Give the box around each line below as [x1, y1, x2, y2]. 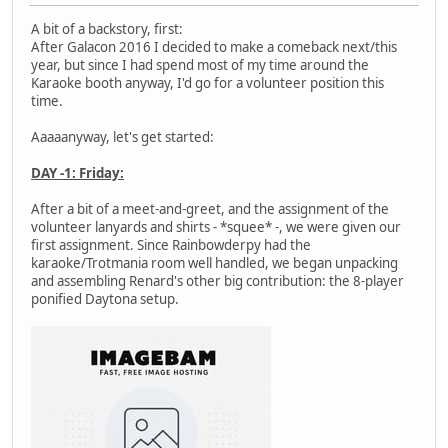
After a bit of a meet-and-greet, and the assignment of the [31, 199, 389, 218]
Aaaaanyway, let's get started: [31, 127, 214, 146]
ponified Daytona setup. [31, 289, 179, 308]
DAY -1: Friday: [31, 163, 124, 182]
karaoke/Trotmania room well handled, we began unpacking [31, 253, 398, 272]
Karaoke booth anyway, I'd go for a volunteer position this [31, 73, 384, 92]
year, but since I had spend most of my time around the [31, 55, 369, 74]
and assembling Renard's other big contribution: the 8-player [31, 271, 404, 290]
